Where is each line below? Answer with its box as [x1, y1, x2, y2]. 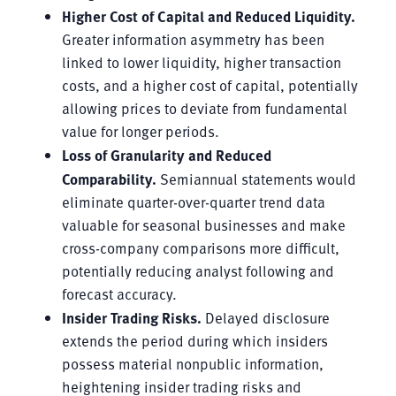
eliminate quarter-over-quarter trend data [61, 190, 325, 213]
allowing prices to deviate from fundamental [61, 96, 347, 119]
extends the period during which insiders [61, 329, 328, 352]
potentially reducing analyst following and [61, 259, 334, 282]
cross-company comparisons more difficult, [61, 236, 339, 259]
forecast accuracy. [61, 282, 177, 305]
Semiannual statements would [156, 167, 356, 190]
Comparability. [61, 167, 156, 189]
